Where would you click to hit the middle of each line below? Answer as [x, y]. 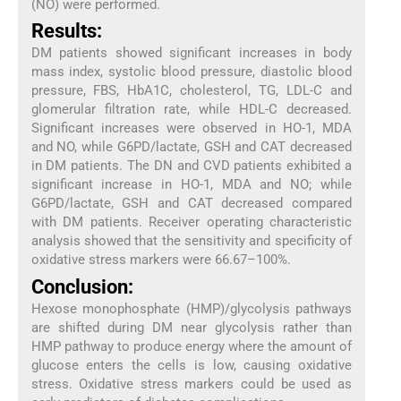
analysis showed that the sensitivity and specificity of [192, 241]
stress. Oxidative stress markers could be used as [192, 384]
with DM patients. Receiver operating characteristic [192, 222]
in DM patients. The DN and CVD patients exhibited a [192, 166]
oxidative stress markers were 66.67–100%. [161, 260]
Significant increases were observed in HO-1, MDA [192, 128]
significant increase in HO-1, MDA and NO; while [192, 185]
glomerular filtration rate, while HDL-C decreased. [192, 110]
